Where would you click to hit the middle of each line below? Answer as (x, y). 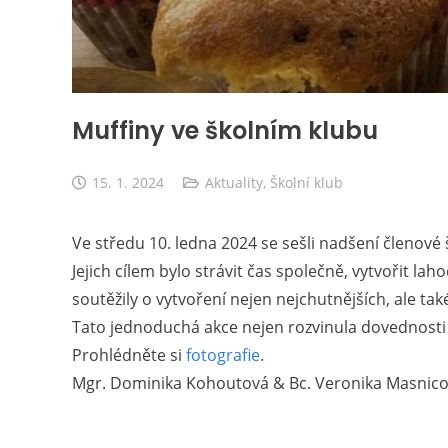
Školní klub (306, 182)
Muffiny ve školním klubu (225, 130)
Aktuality (233, 182)
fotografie (223, 354)
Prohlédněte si (129, 354)
